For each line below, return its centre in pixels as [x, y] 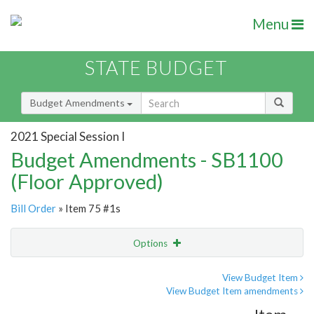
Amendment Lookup [59, 301]
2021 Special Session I [68, 136]
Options [151, 244]
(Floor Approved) [87, 182]
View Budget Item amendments [233, 291]
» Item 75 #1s [88, 209]
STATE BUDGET [156, 68]
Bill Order [33, 209]
